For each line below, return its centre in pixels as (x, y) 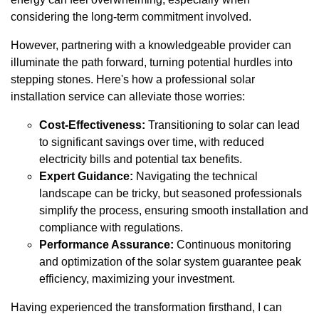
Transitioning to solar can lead (223, 125)
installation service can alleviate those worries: (128, 96)
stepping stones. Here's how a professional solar (133, 79)
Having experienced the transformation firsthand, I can (146, 307)
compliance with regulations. (111, 227)
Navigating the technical (195, 176)
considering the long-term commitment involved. (131, 16)
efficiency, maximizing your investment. (137, 278)
